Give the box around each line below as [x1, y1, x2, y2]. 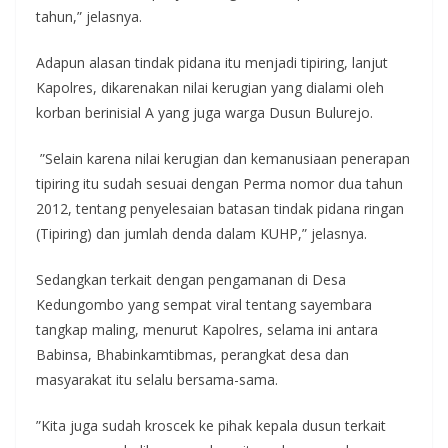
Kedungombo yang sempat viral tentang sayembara [36, 294, 372, 314]
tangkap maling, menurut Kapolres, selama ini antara [36, 319, 378, 339]
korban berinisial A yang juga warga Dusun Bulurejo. [36, 102, 373, 122]
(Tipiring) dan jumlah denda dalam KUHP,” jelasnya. [36, 223, 367, 243]
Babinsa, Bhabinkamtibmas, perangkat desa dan [36, 344, 349, 364]
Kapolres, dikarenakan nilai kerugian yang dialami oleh [36, 77, 384, 97]
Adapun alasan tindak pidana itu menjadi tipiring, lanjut [36, 52, 388, 72]
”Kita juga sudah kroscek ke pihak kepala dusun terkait [36, 415, 386, 435]
